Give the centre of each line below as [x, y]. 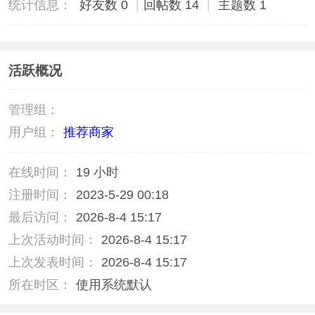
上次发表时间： [52, 263]
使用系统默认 [114, 285]
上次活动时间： [52, 240]
